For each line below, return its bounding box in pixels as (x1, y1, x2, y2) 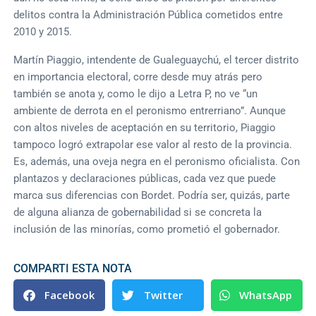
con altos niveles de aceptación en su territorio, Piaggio (13, 121, 276, 134)
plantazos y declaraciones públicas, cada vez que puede (13, 171, 276, 185)
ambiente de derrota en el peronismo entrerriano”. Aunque (13, 104, 286, 117)
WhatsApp (238, 288, 292, 303)
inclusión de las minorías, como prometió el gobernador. (13, 222, 281, 236)
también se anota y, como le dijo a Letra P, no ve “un (13, 87, 258, 100)
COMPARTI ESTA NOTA (13, 261, 133, 275)
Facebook (44, 288, 95, 303)
